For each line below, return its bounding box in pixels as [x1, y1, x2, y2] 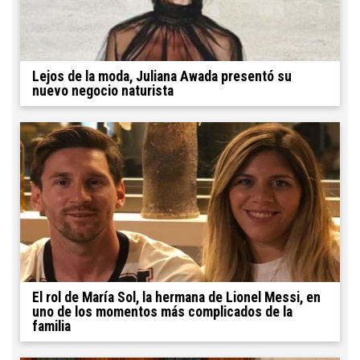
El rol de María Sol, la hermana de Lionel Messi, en [32, 288, 321, 305]
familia [32, 317, 71, 334]
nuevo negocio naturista [32, 82, 174, 99]
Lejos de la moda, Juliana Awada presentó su [32, 67, 292, 84]
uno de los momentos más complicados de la [32, 303, 292, 320]
